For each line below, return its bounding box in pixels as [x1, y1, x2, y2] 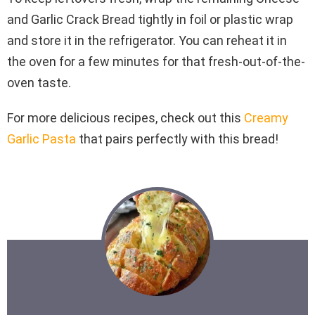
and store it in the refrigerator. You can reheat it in [7, 32, 287, 48]
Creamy [244, 110, 288, 125]
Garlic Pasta [7, 131, 76, 146]
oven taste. [7, 75, 71, 90]
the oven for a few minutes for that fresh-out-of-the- [7, 53, 305, 69]
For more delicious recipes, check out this [7, 110, 244, 125]
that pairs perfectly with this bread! [76, 131, 278, 146]
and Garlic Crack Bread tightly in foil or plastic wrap [7, 11, 293, 27]
